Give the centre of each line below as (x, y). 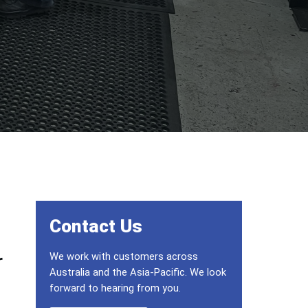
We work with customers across (124, 256)
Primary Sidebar (102, 212)
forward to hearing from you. (115, 288)
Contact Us (96, 226)
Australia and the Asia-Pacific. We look (138, 272)
